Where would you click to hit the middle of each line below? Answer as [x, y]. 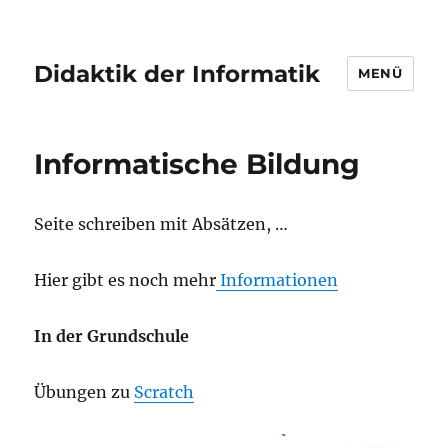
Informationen [277, 280]
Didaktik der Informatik [177, 73]
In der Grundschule [112, 336]
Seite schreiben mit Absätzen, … [161, 224]
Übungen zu [84, 392]
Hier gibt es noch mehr [125, 280]
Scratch [164, 392]
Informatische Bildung [197, 164]
